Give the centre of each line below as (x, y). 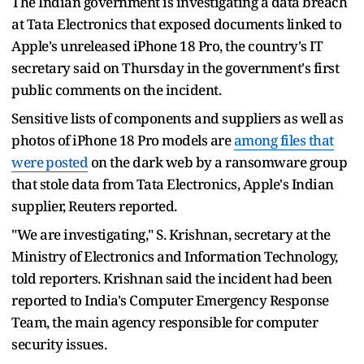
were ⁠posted (50, 162)
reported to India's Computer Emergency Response (170, 300)
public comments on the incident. (116, 89)
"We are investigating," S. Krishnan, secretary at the (171, 234)
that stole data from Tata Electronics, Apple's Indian (173, 184)
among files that (284, 140)
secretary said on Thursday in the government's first (175, 67)
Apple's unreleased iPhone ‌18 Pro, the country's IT (167, 45)
